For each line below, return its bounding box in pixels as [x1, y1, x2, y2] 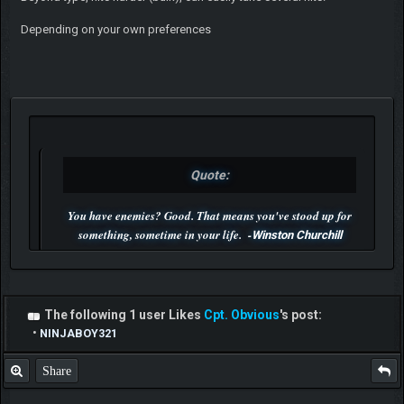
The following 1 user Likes [43, 307, 204, 322]
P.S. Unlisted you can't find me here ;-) [104, 276, 300, 289]
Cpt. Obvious [203, 307, 280, 322]
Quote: [190, 167, 229, 182]
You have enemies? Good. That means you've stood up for [68, 207, 352, 224]
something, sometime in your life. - [78, 225, 252, 243]
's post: [279, 307, 322, 322]
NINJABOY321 [39, 326, 117, 340]
